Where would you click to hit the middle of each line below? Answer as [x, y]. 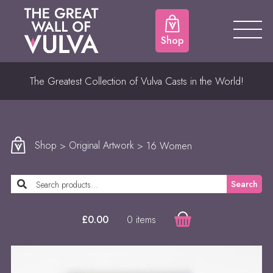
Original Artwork [102, 146]
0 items [141, 219]
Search [244, 184]
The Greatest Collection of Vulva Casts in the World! [136, 81]
